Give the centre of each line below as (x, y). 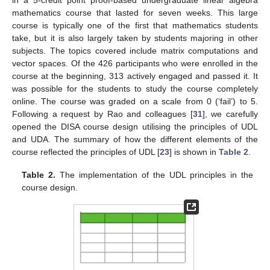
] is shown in (194, 152)
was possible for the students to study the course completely (135, 88)
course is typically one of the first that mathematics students (135, 25)
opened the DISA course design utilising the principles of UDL (135, 126)
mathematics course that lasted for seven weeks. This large (135, 12)
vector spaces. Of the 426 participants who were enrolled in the (135, 63)
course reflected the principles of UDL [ (86, 152)
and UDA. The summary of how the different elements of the (135, 139)
